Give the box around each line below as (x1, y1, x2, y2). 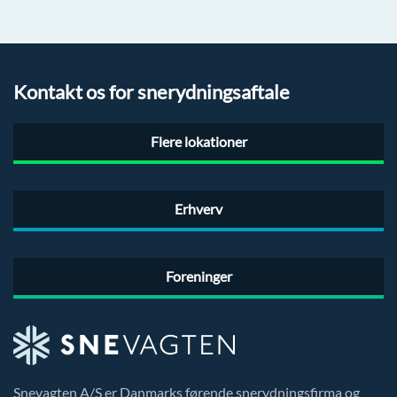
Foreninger (165, 268, 232, 285)
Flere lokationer (150, 133, 247, 151)
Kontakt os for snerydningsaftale (13, 80, 290, 105)
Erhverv (175, 200, 222, 218)
